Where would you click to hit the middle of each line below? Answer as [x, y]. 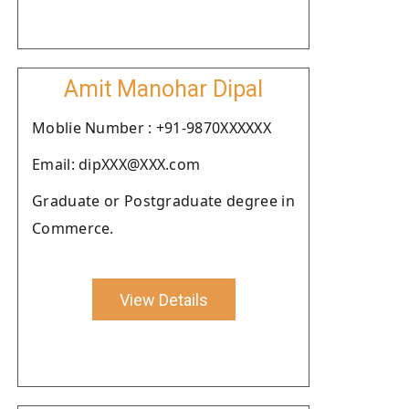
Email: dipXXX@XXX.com [116, 164]
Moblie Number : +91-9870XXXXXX [152, 128]
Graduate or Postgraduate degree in [163, 201]
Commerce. [73, 228]
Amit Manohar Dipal [163, 89]
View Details [163, 299]
